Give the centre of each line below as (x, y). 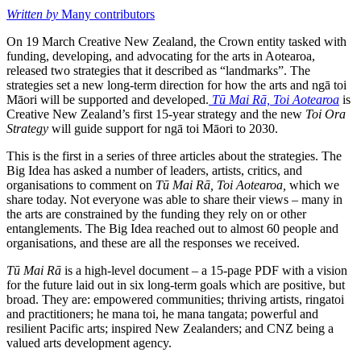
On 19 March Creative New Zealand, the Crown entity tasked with (176, 42)
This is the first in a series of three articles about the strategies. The (174, 156)
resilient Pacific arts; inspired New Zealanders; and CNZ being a (170, 329)
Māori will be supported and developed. (108, 100)
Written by (32, 15)
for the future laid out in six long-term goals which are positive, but (176, 285)
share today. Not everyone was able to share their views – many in (174, 200)
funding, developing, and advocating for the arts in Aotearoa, (161, 56)
